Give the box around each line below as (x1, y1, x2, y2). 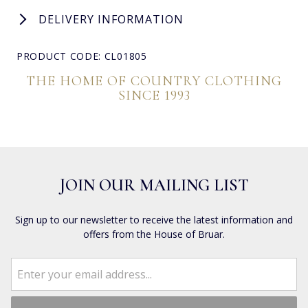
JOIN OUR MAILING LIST (59, 175, 249, 195)
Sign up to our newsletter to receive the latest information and (15, 212, 293, 226)
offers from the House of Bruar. (83, 227, 225, 241)
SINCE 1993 (118, 87, 190, 104)
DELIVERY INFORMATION (38, 11, 184, 27)
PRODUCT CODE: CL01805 (16, 49, 147, 63)
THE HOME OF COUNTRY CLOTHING (26, 72, 282, 89)
